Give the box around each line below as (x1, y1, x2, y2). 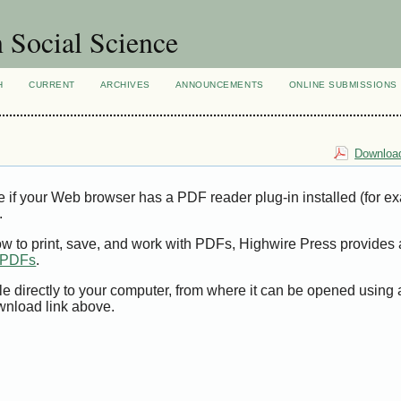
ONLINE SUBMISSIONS (288, 80, 397, 90)
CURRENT (29, 80, 75, 90)
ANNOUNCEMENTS (175, 80, 264, 90)
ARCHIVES (99, 80, 150, 90)
